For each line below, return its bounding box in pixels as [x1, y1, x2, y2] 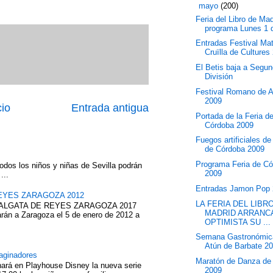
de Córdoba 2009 [205, 144, 265, 154]
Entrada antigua [71, 101, 149, 114]
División [205, 72, 233, 81]
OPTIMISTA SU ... [205, 217, 271, 227]
